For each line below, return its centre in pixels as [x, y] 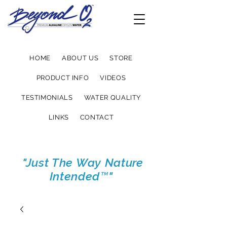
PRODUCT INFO [63, 78]
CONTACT [97, 117]
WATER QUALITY [112, 98]
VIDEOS [113, 78]
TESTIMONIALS [47, 98]
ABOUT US [80, 58]
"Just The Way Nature [81, 162]
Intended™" [81, 176]
